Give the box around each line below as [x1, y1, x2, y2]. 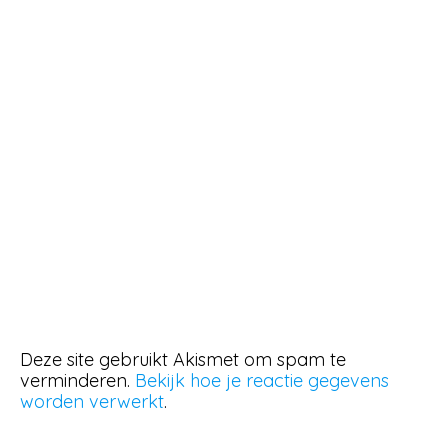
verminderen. [20, 368, 135, 392]
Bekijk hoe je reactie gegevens [135, 368, 389, 392]
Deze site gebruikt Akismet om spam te [20, 347, 346, 371]
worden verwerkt [20, 389, 164, 413]
